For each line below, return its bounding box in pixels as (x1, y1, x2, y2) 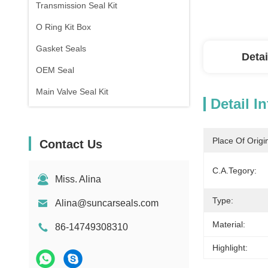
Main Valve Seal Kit (36, 87, 108, 96)
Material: (212, 220, 245, 229)
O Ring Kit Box (36, 22, 91, 32)
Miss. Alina (55, 174, 101, 184)
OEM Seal (36, 65, 74, 75)
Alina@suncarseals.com (55, 198, 159, 208)
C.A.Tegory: (212, 166, 257, 175)
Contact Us (39, 138, 102, 151)
